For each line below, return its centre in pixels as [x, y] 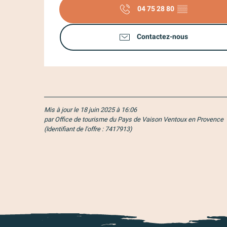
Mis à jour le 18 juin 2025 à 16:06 [90, 109]
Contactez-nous [162, 37]
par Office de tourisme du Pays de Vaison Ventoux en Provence [134, 119]
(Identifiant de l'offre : [74, 129]
